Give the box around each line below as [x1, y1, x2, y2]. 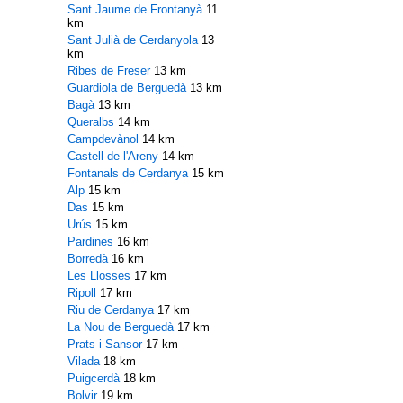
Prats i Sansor [67, 337, 146, 352]
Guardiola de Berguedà [67, 81, 190, 95]
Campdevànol [67, 132, 142, 147]
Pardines [67, 235, 117, 249]
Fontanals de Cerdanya [67, 166, 192, 181]
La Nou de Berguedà [67, 320, 177, 335]
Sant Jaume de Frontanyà [67, 3, 206, 17]
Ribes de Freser [67, 64, 154, 78]
